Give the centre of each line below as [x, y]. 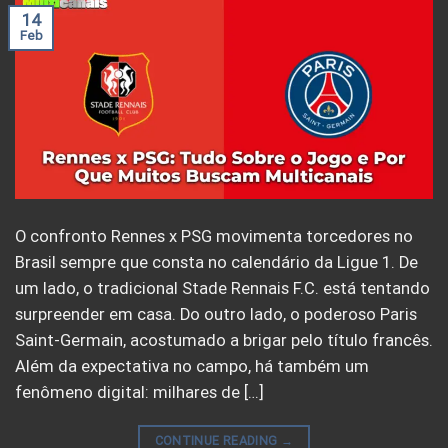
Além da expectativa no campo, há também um [192, 366]
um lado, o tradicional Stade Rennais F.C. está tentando [222, 288]
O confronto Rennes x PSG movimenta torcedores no [214, 236]
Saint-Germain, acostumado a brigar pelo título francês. [224, 340]
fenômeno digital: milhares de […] [139, 392]
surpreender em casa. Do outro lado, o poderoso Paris [216, 314]
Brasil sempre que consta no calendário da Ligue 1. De [216, 262]
